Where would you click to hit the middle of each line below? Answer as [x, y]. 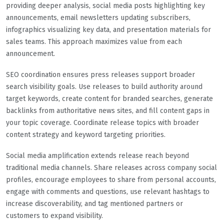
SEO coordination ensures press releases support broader [100, 74]
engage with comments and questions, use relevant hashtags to [108, 191]
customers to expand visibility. [54, 215]
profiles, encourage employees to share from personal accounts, [111, 179]
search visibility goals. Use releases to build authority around [104, 86]
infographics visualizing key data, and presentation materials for [108, 29]
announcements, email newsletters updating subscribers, [98, 17]
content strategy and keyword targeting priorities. [86, 134]
